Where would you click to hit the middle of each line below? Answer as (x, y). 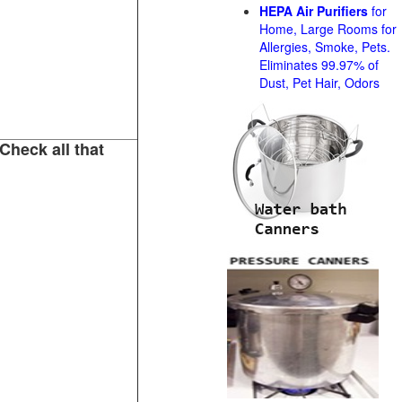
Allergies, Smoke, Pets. (325, 47)
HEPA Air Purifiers (315, 11)
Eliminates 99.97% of (319, 65)
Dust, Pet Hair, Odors (319, 83)
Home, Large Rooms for (328, 29)
